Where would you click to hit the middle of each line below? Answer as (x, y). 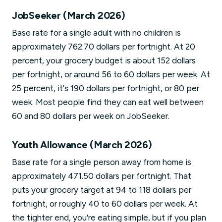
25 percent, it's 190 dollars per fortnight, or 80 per (106, 88)
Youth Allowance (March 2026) (82, 145)
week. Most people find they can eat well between (108, 102)
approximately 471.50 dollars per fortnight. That (102, 176)
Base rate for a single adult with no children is (96, 33)
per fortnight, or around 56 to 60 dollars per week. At (111, 74)
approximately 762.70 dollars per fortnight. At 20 (104, 47)
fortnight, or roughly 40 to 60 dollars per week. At (105, 204)
